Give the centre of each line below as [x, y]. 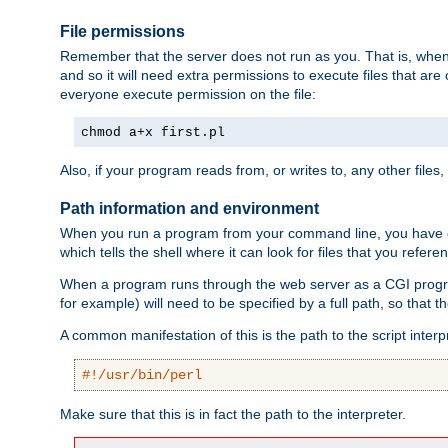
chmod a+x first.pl [153, 133]
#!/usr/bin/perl [142, 375]
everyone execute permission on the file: [188, 94]
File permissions [122, 31]
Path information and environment [189, 208]
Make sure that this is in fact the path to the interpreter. [233, 414]
